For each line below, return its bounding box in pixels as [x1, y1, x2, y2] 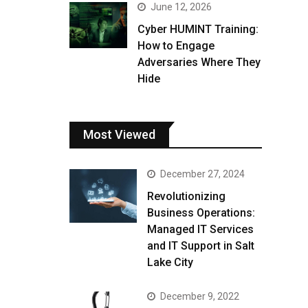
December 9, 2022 [160, 291, 239, 302]
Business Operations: [147, 206, 255, 219]
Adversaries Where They [137, 56, 261, 69]
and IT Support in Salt [147, 239, 254, 252]
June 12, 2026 [151, 1, 212, 12]
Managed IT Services [147, 223, 254, 236]
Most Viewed [83, 127, 155, 142]
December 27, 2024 [160, 168, 245, 179]
